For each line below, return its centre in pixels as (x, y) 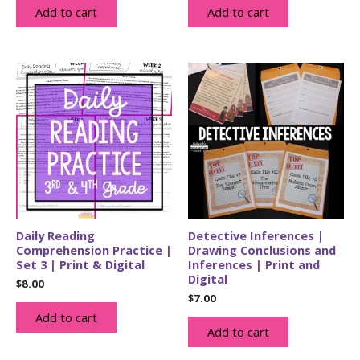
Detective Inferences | (256, 235)
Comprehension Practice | (94, 250)
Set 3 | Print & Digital (80, 264)
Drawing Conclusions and (262, 250)
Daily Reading (55, 235)
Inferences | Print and (254, 264)
